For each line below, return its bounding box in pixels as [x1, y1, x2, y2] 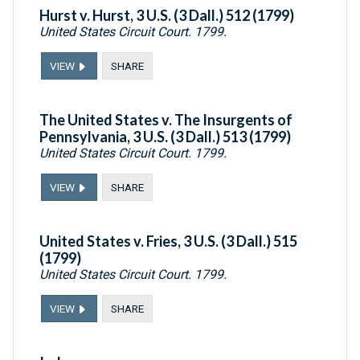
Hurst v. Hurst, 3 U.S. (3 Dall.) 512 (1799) [39, 6, 294, 25]
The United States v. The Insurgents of [39, 111, 292, 129]
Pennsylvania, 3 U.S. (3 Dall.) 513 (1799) [39, 128, 291, 146]
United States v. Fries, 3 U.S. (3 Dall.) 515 [39, 232, 297, 251]
